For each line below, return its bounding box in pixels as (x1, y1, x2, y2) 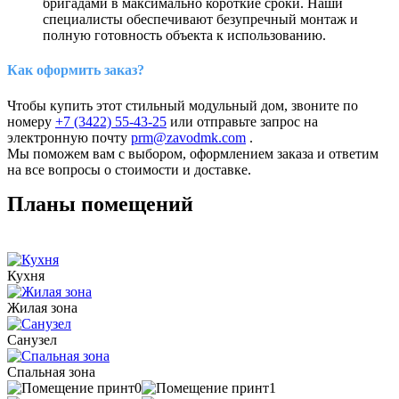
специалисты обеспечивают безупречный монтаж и (43, 12, 358, 28)
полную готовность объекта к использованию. (43, 28, 326, 44)
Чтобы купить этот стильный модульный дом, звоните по (7, 97, 358, 113)
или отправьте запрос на (167, 113, 318, 129)
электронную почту (7, 129, 131, 145)
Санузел (7, 331, 57, 347)
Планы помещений (7, 191, 193, 216)
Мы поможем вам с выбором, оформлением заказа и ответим (7, 145, 379, 161)
